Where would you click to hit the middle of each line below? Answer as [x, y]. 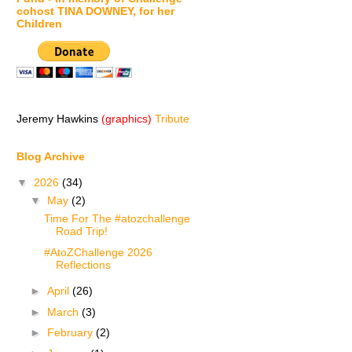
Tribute [172, 118]
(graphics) [126, 118]
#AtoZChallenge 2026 [98, 252]
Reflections [83, 264]
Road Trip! [81, 231]
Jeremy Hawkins [59, 118]
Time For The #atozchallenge [117, 219]
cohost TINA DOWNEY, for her [95, 11]
